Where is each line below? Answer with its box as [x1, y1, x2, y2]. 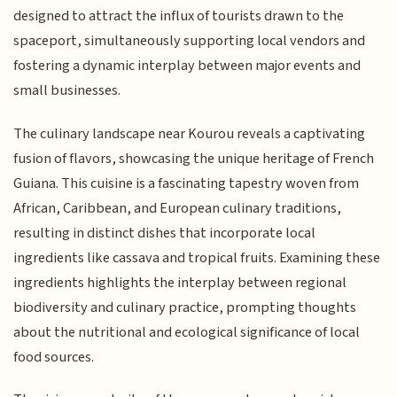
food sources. [13, 346, 95, 368]
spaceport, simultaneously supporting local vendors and [13, 30, 366, 52]
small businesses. [13, 80, 121, 102]
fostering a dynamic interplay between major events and [13, 55, 362, 77]
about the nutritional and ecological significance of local [13, 321, 361, 343]
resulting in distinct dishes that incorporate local [13, 222, 316, 244]
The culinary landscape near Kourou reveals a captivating [13, 122, 366, 144]
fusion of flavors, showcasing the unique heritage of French [13, 147, 375, 169]
